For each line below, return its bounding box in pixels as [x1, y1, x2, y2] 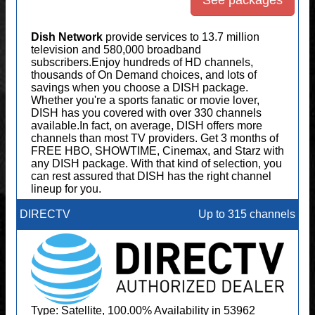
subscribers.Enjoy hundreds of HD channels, [31, 56, 253, 68]
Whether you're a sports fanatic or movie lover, [31, 94, 259, 106]
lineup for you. [31, 183, 101, 195]
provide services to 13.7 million [103, 31, 259, 43]
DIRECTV [20, 208, 70, 220]
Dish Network [31, 31, 103, 43]
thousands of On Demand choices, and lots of [31, 69, 257, 81]
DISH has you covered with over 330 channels [31, 107, 262, 119]
